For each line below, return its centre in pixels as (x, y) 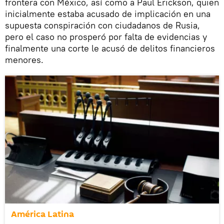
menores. (24, 59)
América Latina (42, 214)
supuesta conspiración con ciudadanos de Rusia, (102, 25)
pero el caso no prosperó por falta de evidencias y (106, 36)
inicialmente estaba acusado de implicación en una (108, 13)
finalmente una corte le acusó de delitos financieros (110, 48)
